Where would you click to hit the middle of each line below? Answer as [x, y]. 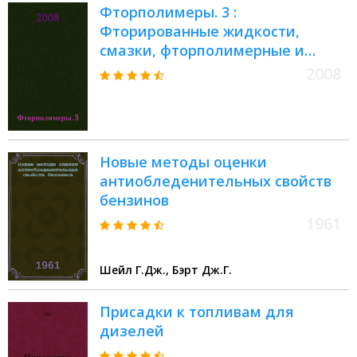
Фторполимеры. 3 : [168, 12]
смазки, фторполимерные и [202, 51]
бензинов [134, 200]
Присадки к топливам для [197, 312]
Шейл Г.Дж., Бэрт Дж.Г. [202, 270]
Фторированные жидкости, [200, 31]
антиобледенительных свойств [216, 181]
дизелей [132, 331]
